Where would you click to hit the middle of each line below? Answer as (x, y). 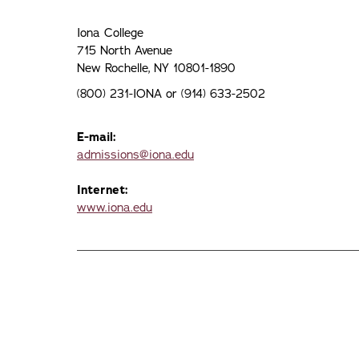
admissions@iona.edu (135, 155)
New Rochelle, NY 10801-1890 (156, 68)
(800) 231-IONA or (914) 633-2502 (171, 94)
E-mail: (97, 137)
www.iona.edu (115, 208)
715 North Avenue (125, 50)
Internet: (103, 190)
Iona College (110, 33)
